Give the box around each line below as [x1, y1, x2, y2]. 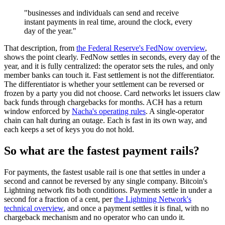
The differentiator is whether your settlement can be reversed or [4, 80, 204, 89]
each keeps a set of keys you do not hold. [4, 125, 134, 134]
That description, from [4, 44, 76, 53]
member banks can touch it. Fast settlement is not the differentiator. [4, 71, 214, 80]
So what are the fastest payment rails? [4, 144, 199, 158]
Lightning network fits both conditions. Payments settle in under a [4, 185, 212, 194]
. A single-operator [146, 107, 204, 116]
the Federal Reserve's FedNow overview [76, 44, 205, 53]
